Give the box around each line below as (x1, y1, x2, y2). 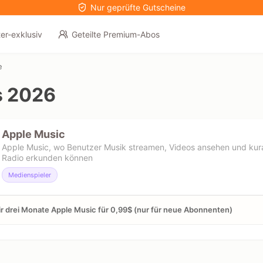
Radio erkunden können (2, 152, 93, 163)
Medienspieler (8, 170, 51, 179)
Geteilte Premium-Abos (71, 29, 160, 39)
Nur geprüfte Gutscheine (90, 2, 186, 12)
